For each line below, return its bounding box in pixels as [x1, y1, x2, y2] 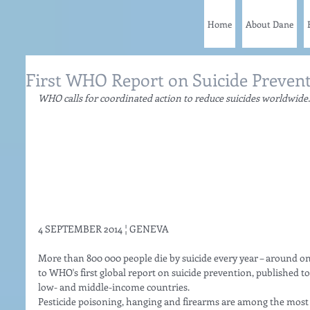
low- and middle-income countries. [38, 280, 192, 294]
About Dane [246, 18, 293, 30]
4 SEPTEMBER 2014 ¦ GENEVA [38, 222, 171, 236]
